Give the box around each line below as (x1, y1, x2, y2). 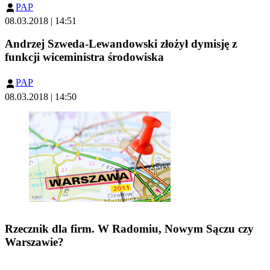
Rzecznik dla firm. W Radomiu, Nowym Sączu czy (5, 222, 254, 236)
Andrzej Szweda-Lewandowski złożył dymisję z (5, 37, 237, 50)
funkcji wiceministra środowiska (5, 50, 164, 63)
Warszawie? (5, 236, 64, 249)
